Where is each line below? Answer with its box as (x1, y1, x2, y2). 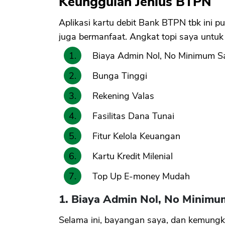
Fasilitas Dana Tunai (92, 110, 174, 123)
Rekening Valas (92, 90, 154, 102)
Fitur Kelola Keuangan (92, 130, 180, 143)
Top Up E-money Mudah (92, 170, 190, 183)
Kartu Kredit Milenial (92, 150, 173, 163)
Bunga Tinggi (92, 70, 147, 82)
